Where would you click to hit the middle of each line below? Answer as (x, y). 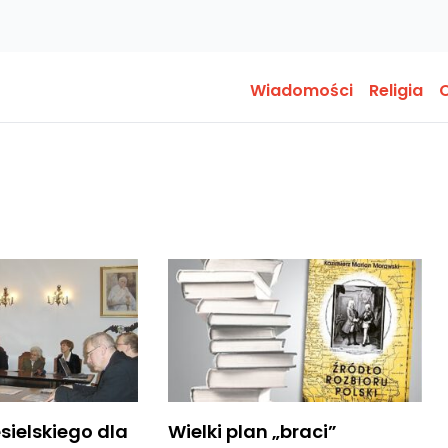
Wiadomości (301, 90)
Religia (396, 90)
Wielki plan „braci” (252, 431)
